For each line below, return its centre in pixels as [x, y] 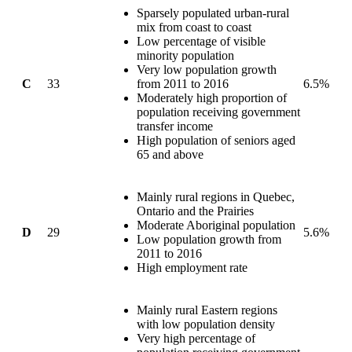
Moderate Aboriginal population [216, 225]
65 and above [170, 155]
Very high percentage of [196, 339]
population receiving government [218, 112]
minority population [185, 56]
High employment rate [192, 268]
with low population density [206, 324]
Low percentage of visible [201, 42]
